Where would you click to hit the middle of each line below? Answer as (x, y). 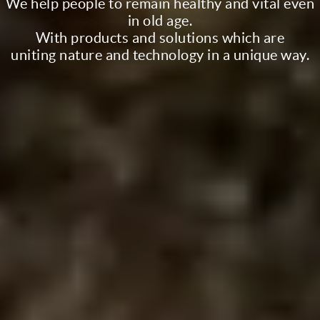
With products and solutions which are (160, 37)
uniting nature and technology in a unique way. (160, 54)
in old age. (160, 20)
